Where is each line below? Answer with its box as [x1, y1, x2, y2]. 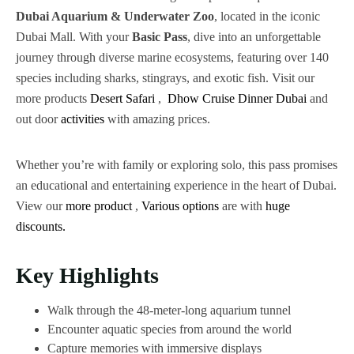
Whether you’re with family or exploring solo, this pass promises [16, 158, 337, 172]
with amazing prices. [104, 112, 210, 126]
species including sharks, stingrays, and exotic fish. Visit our [16, 71, 314, 85]
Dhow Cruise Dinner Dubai [168, 92, 307, 106]
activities [61, 112, 104, 126]
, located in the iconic [214, 9, 320, 24]
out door [16, 112, 61, 126]
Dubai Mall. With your [16, 30, 132, 44]
